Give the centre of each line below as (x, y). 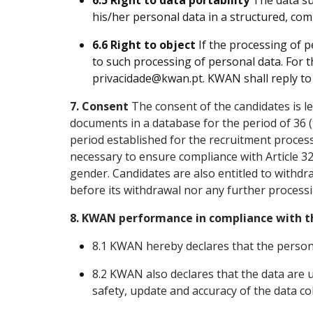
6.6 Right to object (144, 45)
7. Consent (99, 106)
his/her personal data (150, 17)
